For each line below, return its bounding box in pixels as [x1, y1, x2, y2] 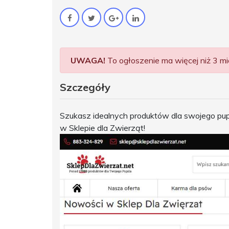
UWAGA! [71, 55, 105, 66]
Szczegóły [60, 81, 110, 94]
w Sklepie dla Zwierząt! [60, 123, 145, 133]
